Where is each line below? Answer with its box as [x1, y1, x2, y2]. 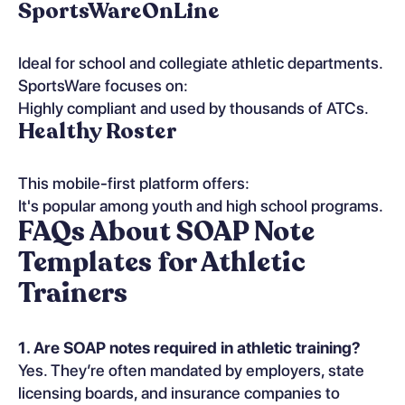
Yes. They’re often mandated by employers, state [18, 360, 364, 380]
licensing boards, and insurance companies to [18, 382, 340, 402]
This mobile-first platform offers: [18, 173, 250, 193]
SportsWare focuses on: [18, 75, 188, 95]
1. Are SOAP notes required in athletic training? [18, 337, 361, 357]
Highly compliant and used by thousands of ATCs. [18, 98, 369, 118]
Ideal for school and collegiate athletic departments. [18, 52, 382, 72]
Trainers [18, 274, 127, 312]
